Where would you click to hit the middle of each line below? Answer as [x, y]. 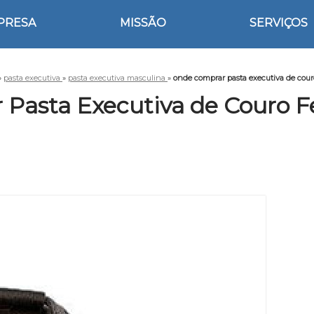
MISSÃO [143, 23]
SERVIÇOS [279, 23]
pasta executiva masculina [118, 78]
